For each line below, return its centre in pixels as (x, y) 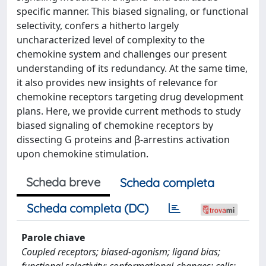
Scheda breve (63, 182)
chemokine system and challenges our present (122, 54)
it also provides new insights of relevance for (117, 82)
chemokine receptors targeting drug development (130, 96)
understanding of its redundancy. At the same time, (132, 68)
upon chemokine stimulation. (83, 153)
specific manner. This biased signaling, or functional (132, 11)
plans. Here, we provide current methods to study (129, 111)
